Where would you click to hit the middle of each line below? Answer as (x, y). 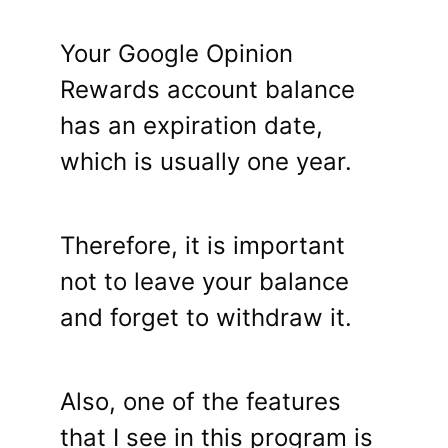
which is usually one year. (206, 162)
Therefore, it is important (202, 246)
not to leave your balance (204, 282)
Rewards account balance (207, 90)
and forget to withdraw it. (206, 318)
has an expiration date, (191, 126)
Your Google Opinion (176, 54)
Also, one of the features (200, 402)
